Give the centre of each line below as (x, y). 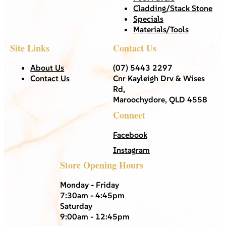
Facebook (130, 134)
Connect (129, 115)
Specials (148, 18)
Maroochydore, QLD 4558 (160, 99)
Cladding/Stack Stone (173, 8)
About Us (47, 67)
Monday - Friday (90, 184)
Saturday (76, 206)
